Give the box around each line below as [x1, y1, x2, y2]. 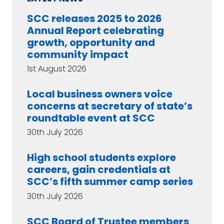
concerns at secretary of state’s [27, 99, 192, 113]
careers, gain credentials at [27, 162, 170, 177]
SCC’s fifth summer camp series [27, 174, 193, 189]
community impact [27, 47, 128, 62]
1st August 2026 [27, 63, 86, 75]
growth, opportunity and [27, 35, 155, 50]
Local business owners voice [27, 87, 172, 101]
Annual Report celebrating [27, 23, 164, 38]
